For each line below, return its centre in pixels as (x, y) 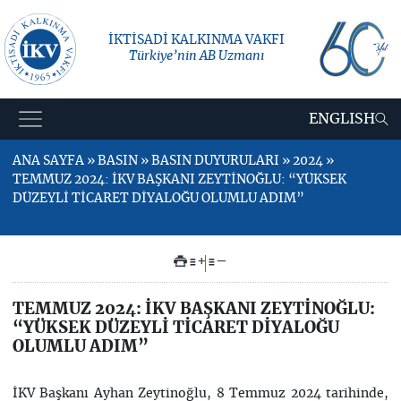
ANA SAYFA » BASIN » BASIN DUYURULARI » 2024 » (173, 161)
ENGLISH (342, 119)
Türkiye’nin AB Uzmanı (196, 56)
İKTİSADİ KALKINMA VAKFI (196, 40)
